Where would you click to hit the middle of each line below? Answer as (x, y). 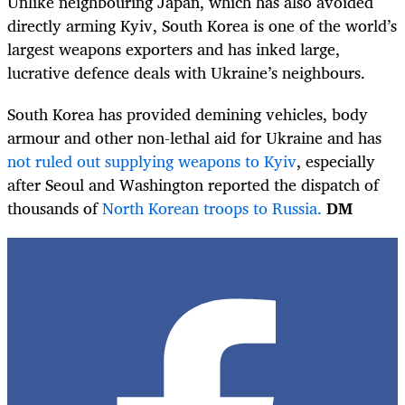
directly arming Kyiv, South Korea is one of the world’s (202, 25)
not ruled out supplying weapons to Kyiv (152, 160)
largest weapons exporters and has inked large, (174, 48)
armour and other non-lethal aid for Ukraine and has (194, 137)
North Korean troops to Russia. (212, 207)
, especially (336, 160)
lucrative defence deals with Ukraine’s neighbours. (186, 72)
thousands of (55, 207)
